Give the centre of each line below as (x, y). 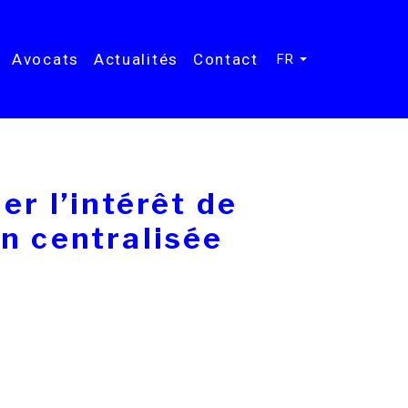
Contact (225, 59)
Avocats (46, 59)
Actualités (136, 59)
